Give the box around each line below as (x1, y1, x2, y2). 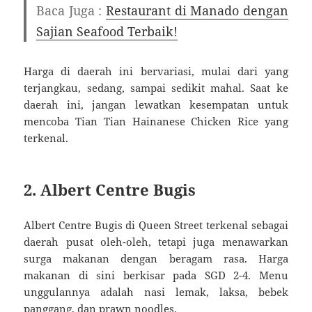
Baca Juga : (36, 1, 106, 19)
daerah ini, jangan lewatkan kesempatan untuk (24, 97, 288, 111)
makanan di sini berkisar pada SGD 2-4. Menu (24, 267, 288, 282)
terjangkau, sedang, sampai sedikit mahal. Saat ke (24, 80, 288, 95)
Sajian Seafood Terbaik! (36, 22, 178, 40)
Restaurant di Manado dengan (106, 1, 288, 19)
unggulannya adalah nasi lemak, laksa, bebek (24, 284, 288, 299)
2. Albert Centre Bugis (24, 178, 196, 200)
